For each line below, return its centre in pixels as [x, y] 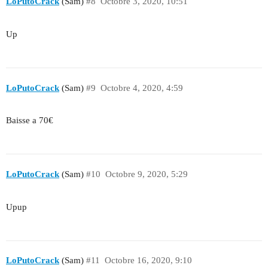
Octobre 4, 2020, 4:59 [141, 88]
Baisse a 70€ [30, 121]
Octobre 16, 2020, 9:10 [148, 261]
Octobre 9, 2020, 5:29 [146, 174]
